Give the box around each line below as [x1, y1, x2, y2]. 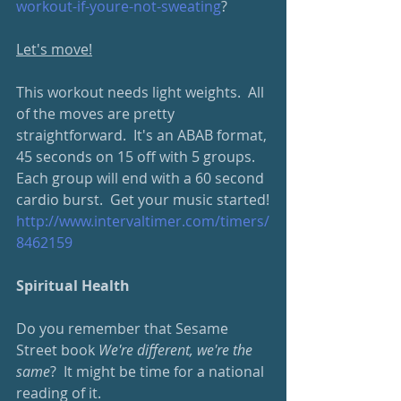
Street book [16, 340, 98, 360]
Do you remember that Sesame [16, 319, 232, 338]
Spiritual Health [16, 276, 130, 295]
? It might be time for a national [50, 362, 268, 381]
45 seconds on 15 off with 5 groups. [16, 147, 262, 166]
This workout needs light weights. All [16, 82, 268, 102]
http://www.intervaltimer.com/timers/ [16, 211, 269, 231]
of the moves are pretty [16, 104, 178, 124]
